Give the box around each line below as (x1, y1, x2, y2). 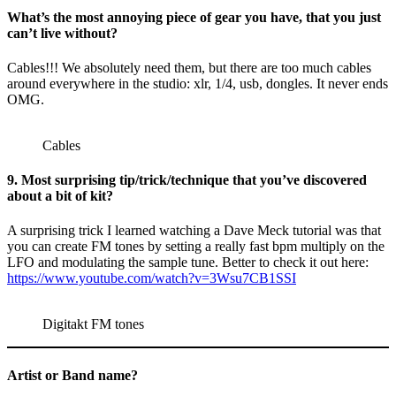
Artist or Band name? (7, 367, 138, 383)
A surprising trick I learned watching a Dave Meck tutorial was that (7, 223, 381, 239)
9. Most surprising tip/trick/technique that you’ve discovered (7, 172, 367, 188)
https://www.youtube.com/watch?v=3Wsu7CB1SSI (7, 270, 296, 286)
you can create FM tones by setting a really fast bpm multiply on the (7, 239, 385, 255)
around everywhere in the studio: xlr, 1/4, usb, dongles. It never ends (7, 75, 388, 91)
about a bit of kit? (7, 188, 113, 204)
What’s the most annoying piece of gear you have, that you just (7, 9, 381, 25)
